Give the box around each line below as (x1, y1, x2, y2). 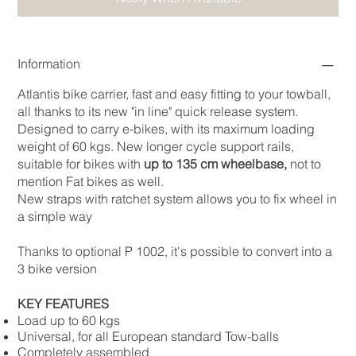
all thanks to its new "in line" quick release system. (17, 103, 299, 120)
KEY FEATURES (17, 296, 110, 312)
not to (287, 156, 322, 172)
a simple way (17, 208, 93, 225)
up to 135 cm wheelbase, (144, 156, 288, 172)
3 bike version (17, 261, 98, 277)
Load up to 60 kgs (17, 312, 121, 329)
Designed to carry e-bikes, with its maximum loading (17, 121, 315, 137)
